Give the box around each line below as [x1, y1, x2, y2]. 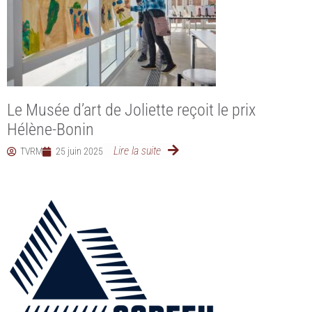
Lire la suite [114, 144, 161, 157]
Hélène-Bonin [7, 120, 94, 139]
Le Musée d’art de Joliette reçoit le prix [7, 100, 256, 120]
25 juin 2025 [56, 146, 103, 157]
